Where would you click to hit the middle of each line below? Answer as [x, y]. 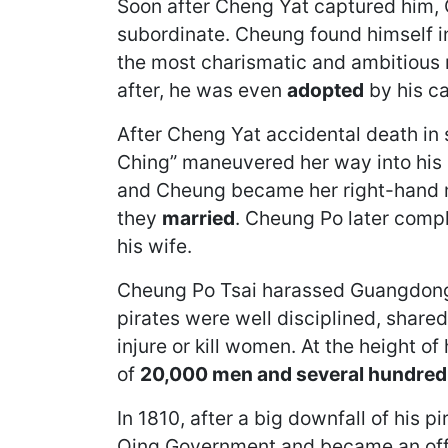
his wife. [154, 246]
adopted [325, 90]
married [198, 218]
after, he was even [202, 90]
